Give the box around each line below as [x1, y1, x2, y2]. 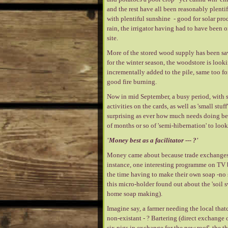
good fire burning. [107, 78, 157, 85]
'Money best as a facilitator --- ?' [107, 136, 198, 144]
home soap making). [107, 190, 162, 197]
